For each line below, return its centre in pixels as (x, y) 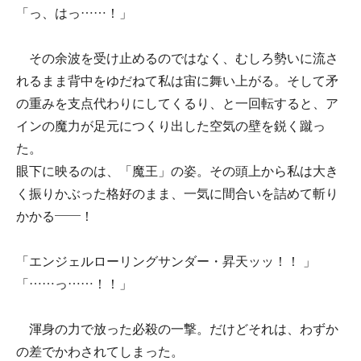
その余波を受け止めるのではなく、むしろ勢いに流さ (177, 58)
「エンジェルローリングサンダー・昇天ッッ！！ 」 (166, 261)
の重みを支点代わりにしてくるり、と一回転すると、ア (177, 104)
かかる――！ (55, 216)
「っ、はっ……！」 (74, 13)
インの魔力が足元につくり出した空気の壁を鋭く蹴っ (171, 126)
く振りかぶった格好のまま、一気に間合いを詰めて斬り (177, 194)
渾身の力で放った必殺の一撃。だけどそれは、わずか (177, 329)
